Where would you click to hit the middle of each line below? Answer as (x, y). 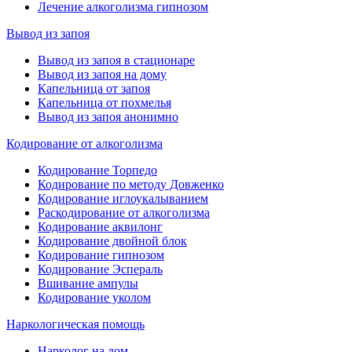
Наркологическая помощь (75, 324)
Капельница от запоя (94, 88)
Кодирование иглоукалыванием (123, 198)
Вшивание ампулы (88, 283)
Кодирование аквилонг (100, 227)
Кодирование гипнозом (101, 255)
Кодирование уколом (94, 297)
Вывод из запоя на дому (102, 74)
